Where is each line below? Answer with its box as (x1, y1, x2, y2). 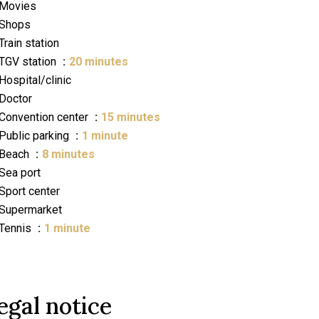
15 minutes (101, 110, 160, 124)
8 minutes (42, 147, 95, 161)
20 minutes (69, 55, 128, 68)
